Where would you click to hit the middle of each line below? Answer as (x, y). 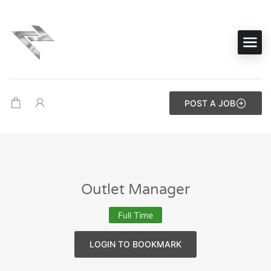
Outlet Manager (135, 190)
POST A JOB (210, 103)
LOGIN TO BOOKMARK (135, 244)
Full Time (135, 215)
